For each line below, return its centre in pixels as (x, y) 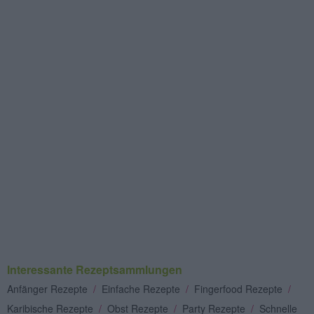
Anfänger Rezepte (49, 288)
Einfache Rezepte (142, 288)
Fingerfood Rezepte (240, 288)
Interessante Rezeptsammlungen (95, 269)
